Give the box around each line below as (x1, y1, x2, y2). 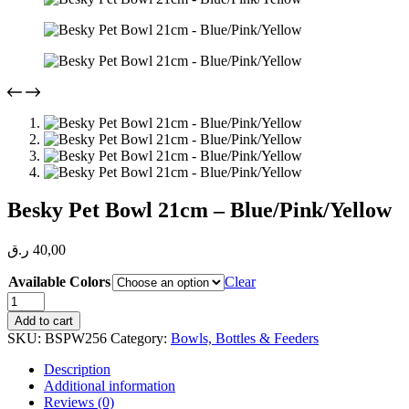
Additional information (44, 378, 175, 394)
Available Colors (8, 274, 110, 290)
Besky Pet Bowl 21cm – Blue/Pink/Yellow (7, 198, 392, 223)
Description (44, 362, 110, 378)
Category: (110, 330, 171, 347)
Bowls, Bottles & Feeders (171, 330, 319, 347)
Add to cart (15, 314, 73, 329)
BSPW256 (45, 330, 107, 347)
